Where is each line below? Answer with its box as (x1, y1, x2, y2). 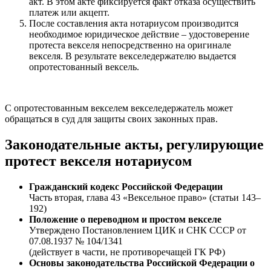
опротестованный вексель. (29, 62, 139, 73)
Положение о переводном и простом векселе (29, 214, 221, 224)
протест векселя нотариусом (5, 153, 192, 169)
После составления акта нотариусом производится (29, 18, 238, 29)
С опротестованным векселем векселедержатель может (5, 103, 233, 114)
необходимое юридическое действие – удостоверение (29, 29, 249, 40)
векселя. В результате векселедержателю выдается (29, 51, 236, 62)
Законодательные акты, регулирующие (5, 137, 264, 153)
